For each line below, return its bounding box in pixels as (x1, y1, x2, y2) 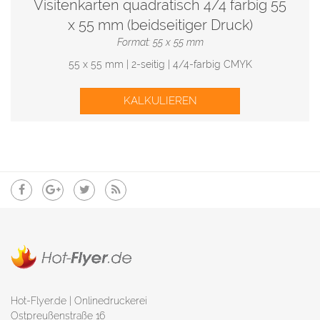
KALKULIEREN (123, 94, 197, 107)
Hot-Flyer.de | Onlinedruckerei (11, 294, 147, 306)
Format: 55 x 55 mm (116, 36, 204, 49)
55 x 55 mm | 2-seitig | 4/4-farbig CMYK (68, 58, 252, 70)
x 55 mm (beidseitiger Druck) (67, 16, 253, 34)
